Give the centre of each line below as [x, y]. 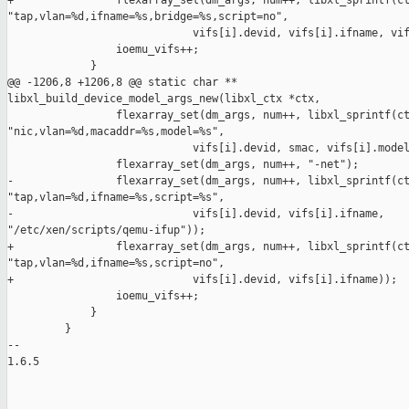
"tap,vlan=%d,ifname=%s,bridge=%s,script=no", [148, 17]
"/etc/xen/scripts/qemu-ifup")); [106, 231]
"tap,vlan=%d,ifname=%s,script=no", [116, 263]
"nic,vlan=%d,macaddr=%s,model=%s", [116, 132]
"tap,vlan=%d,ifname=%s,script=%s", [116, 198]
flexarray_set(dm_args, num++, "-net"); [183, 165]
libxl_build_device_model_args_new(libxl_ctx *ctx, [164, 99]
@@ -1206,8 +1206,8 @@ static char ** [126, 83]
